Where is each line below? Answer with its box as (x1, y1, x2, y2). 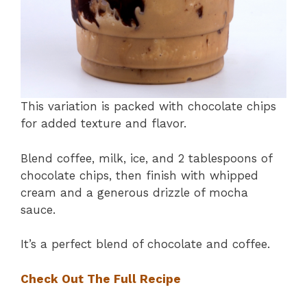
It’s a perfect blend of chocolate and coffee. (21, 237, 270, 251)
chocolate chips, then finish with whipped (21, 168, 258, 182)
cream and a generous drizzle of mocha (21, 185, 248, 199)
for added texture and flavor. (21, 116, 186, 131)
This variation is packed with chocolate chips (21, 99, 276, 114)
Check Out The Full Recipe (21, 271, 181, 286)
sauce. (21, 202, 56, 217)
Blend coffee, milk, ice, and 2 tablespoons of (21, 151, 272, 165)
